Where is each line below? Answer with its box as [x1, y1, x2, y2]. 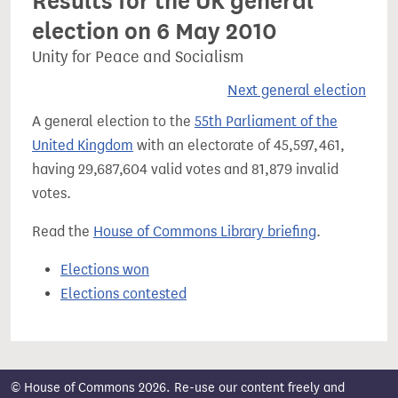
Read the [32, 223, 93, 240]
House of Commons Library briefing [93, 223, 316, 240]
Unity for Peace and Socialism [32, 47, 243, 67]
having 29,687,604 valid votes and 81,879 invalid [32, 161, 338, 178]
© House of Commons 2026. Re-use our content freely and [11, 380, 345, 395]
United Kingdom [32, 137, 133, 154]
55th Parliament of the [195, 113, 338, 130]
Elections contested [60, 285, 187, 302]
